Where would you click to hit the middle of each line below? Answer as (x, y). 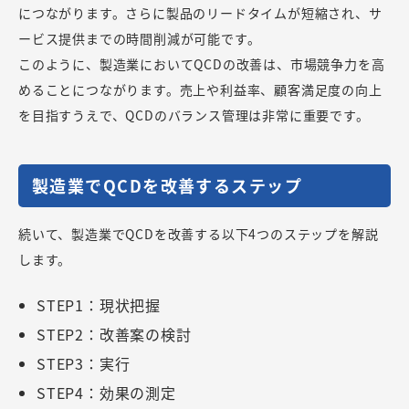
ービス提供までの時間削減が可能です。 (140, 38)
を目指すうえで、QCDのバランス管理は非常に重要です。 (194, 115)
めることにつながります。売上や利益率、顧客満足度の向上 (200, 89)
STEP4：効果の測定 (106, 392)
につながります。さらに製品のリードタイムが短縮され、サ (200, 12)
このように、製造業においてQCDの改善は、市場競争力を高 (202, 63)
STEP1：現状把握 (99, 304)
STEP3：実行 (84, 363)
